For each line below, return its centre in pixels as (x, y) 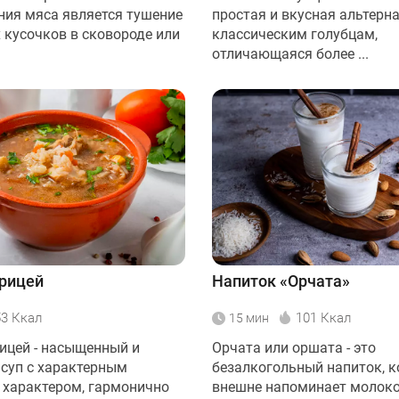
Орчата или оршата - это (294, 347)
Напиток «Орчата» (281, 281)
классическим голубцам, (295, 34)
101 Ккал (323, 318)
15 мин (249, 318)
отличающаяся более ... (290, 53)
